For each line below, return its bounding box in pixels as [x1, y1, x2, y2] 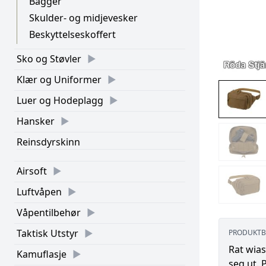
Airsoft [17, 164, 47, 178]
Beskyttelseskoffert [29, 28, 116, 41]
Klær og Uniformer [17, 73, 102, 86]
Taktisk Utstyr [17, 227, 78, 240]
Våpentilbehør [17, 206, 81, 219]
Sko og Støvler [17, 52, 81, 65]
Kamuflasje [17, 248, 66, 261]
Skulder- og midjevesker [29, 11, 138, 24]
